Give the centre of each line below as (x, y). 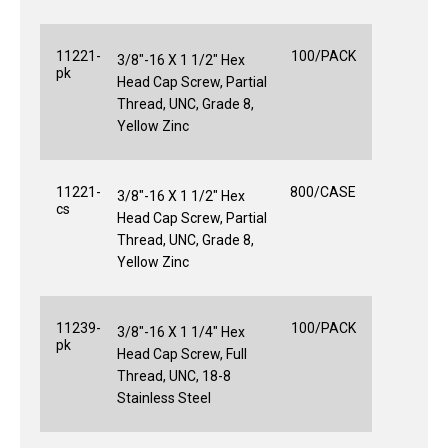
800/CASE (323, 191)
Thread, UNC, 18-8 (174, 375)
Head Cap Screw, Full (182, 353)
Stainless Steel (164, 397)
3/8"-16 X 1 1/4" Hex (181, 331)
